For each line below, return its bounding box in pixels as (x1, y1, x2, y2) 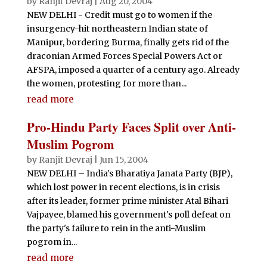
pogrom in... (26, 237, 77, 247)
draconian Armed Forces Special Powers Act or (26, 51, 222, 61)
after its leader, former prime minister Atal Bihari (26, 195, 228, 206)
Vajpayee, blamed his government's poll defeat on (26, 209, 231, 220)
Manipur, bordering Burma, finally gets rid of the (26, 37, 229, 48)
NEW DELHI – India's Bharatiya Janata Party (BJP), (26, 168, 232, 179)
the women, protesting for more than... (26, 78, 187, 89)
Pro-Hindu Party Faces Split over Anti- (26, 118, 236, 136)
